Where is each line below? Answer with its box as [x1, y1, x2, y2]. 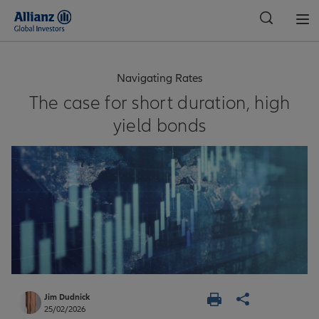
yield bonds [113, 115, 206, 137]
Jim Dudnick [44, 292, 90, 303]
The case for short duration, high [28, 92, 291, 115]
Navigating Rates [116, 71, 203, 85]
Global [11, 53, 53, 71]
